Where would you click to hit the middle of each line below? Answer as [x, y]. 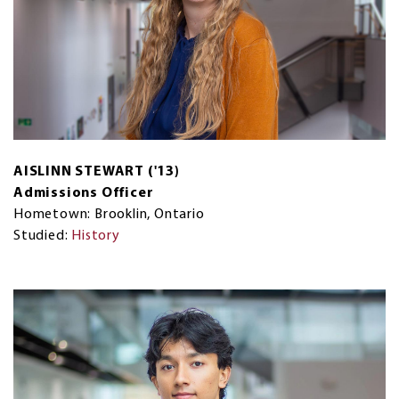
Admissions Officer [84, 194]
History [96, 236]
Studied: [43, 236]
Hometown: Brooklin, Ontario [109, 215]
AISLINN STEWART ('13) [97, 172]
